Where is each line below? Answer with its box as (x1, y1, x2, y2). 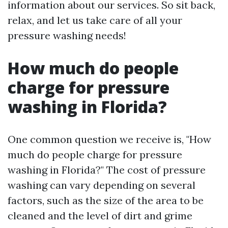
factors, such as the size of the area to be (8, 194, 204, 207)
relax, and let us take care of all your (8, 14, 182, 26)
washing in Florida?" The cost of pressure (8, 163, 206, 176)
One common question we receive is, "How (8, 133, 211, 146)
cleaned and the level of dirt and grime (8, 209, 192, 222)
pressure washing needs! (8, 29, 126, 42)
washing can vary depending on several (8, 179, 195, 191)
